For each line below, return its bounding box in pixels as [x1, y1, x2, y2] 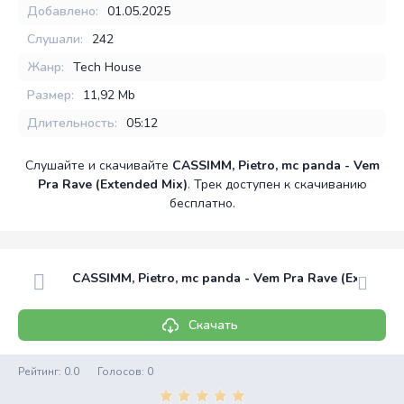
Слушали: [27, 31, 83, 48]
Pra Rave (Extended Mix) [37, 176, 188, 193]
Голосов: [97, 364, 147, 379]
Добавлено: [27, 3, 98, 20]
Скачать [188, 316, 238, 334]
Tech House [73, 59, 142, 76]
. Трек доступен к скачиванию [187, 176, 367, 193]
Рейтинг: [18, 364, 64, 379]
